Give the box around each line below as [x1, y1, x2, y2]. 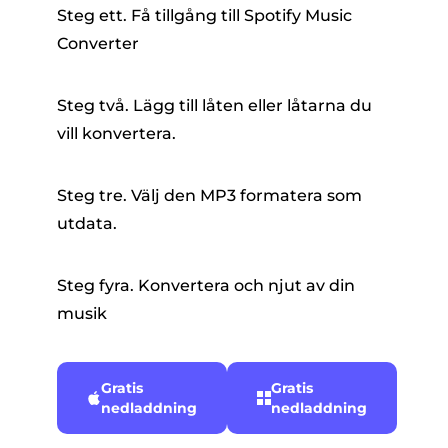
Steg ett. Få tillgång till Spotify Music [56, 6, 352, 26]
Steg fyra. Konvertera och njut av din [56, 276, 355, 296]
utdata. [56, 214, 117, 234]
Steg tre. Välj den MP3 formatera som [56, 186, 362, 206]
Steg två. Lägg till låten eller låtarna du [56, 96, 372, 116]
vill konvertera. [56, 124, 176, 144]
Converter [56, 34, 139, 54]
